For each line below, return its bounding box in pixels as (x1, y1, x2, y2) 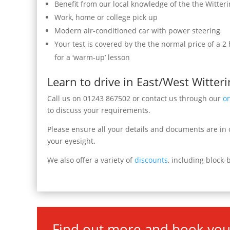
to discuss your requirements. (47, 105, 150, 115)
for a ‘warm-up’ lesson (54, 52, 130, 62)
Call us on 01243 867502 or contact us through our (47, 93, 223, 103)
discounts (135, 155, 168, 165)
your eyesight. (47, 136, 95, 146)
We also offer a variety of (47, 155, 135, 165)
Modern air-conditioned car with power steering (54, 26, 220, 35)
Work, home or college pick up (54, 12, 158, 22)
